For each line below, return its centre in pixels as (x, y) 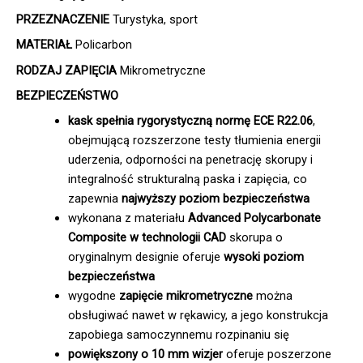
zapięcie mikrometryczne (184, 296)
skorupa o (254, 238)
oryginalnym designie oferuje (145, 257)
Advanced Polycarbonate (254, 218)
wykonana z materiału (128, 218)
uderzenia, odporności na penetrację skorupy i (190, 160)
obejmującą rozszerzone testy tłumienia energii (194, 141)
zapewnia (94, 199)
